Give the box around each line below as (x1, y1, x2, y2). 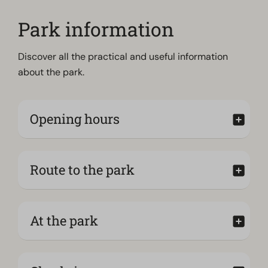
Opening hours (30, 110, 120, 128)
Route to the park (30, 161, 135, 179)
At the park (30, 212, 98, 230)
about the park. (18, 66, 85, 79)
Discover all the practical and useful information (18, 50, 229, 63)
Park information (18, 16, 175, 42)
